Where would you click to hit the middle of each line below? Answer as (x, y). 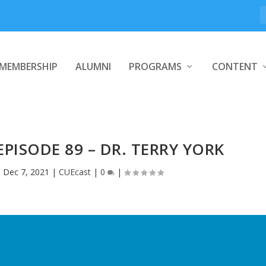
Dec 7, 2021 (26, 172)
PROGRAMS (155, 66)
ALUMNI (93, 66)
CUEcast (75, 172)
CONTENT (235, 66)
